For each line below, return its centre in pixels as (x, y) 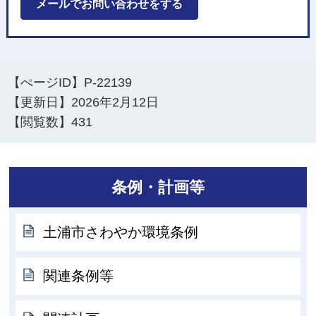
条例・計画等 (158, 188)
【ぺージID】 (46, 82)
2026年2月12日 (115, 102)
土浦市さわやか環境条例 (121, 232)
